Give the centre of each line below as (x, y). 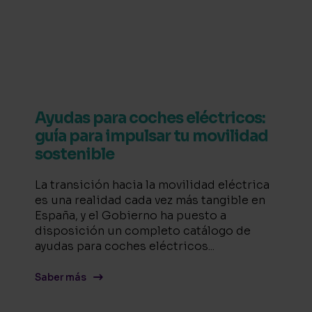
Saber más (61, 277)
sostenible (75, 154)
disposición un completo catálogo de (143, 231)
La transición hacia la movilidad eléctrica (152, 185)
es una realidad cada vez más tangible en (150, 200)
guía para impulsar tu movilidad (151, 136)
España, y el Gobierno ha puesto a (131, 215)
